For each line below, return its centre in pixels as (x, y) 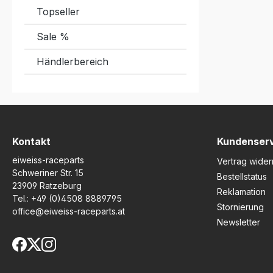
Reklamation (241, 192)
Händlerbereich (73, 62)
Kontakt (31, 141)
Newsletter (239, 222)
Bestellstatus (242, 176)
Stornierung (240, 207)
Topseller (58, 12)
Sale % (53, 37)
